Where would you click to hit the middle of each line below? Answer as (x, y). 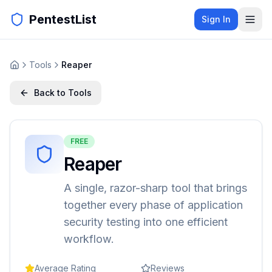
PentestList (63, 19)
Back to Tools (63, 93)
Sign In (216, 19)
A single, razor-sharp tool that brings (155, 188)
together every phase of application (153, 205)
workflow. (89, 239)
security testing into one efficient (146, 222)
